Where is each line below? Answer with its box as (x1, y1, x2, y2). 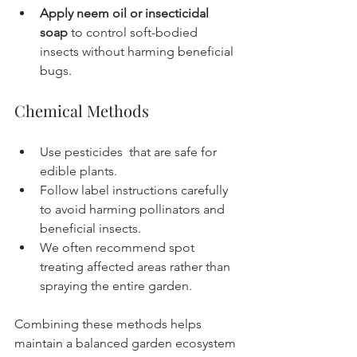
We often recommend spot (40, 240, 198, 256)
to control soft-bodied (68, 25, 201, 41)
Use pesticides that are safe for (40, 144, 220, 160)
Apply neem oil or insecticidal (40, 6, 212, 22)
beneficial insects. (40, 221, 141, 237)
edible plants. (40, 163, 117, 179)
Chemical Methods (14, 100, 149, 122)
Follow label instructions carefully (40, 182, 231, 198)
